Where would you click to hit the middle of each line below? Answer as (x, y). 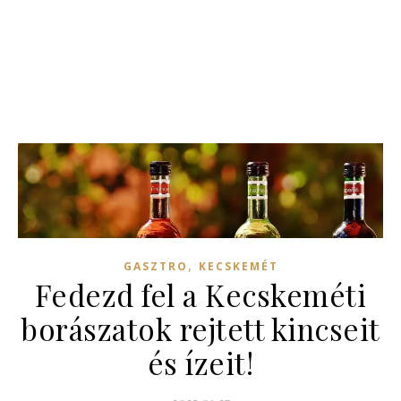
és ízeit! (200, 363)
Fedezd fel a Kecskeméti (200, 295)
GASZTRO (155, 267)
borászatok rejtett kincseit (200, 329)
